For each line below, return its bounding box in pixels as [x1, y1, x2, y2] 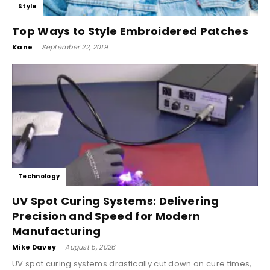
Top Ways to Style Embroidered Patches [12, 24, 248, 39]
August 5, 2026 [65, 242, 116, 252]
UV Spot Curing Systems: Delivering [12, 193, 219, 209]
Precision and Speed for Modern [12, 208, 201, 224]
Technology [18, 171, 60, 181]
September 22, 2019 [42, 42, 108, 52]
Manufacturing [12, 223, 101, 239]
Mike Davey [12, 242, 57, 252]
